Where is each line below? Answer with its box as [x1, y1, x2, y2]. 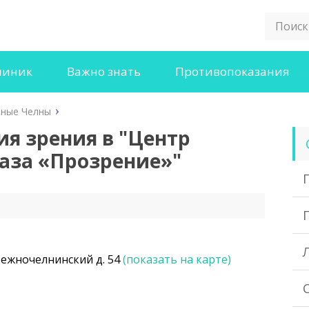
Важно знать [67, 63, 141, 79]
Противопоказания [175, 63, 290, 79]
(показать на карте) [123, 252, 231, 267]
